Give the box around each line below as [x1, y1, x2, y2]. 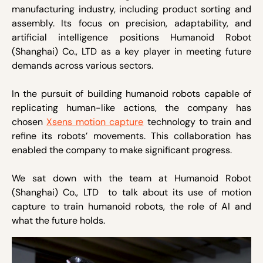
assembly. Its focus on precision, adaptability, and [12, 17, 251, 29]
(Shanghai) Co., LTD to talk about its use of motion [12, 186, 251, 198]
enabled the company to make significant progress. [12, 144, 239, 156]
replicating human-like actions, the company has [12, 102, 251, 114]
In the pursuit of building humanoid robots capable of [12, 87, 251, 100]
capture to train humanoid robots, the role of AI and [12, 200, 251, 213]
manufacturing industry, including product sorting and [12, 3, 251, 15]
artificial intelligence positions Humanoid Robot [12, 31, 251, 43]
